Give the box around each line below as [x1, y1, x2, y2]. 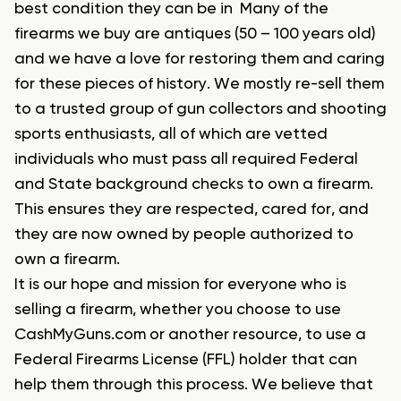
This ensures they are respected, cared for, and [14, 201, 369, 218]
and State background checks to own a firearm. [14, 176, 373, 193]
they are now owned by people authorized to [14, 226, 354, 243]
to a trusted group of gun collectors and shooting [14, 101, 387, 118]
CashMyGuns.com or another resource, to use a [14, 327, 366, 344]
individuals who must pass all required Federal [14, 151, 358, 168]
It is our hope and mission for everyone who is [14, 277, 346, 294]
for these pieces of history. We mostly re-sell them [14, 76, 384, 93]
